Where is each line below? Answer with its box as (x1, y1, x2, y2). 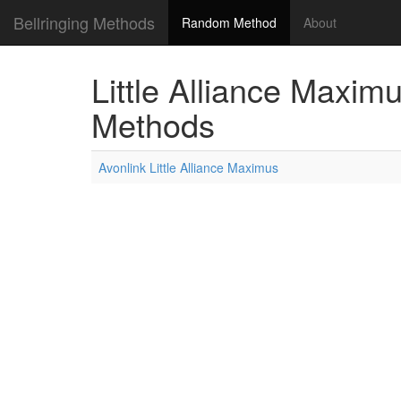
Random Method (182, 13, 277, 31)
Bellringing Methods (13, 11, 155, 34)
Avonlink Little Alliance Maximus (98, 158, 278, 176)
